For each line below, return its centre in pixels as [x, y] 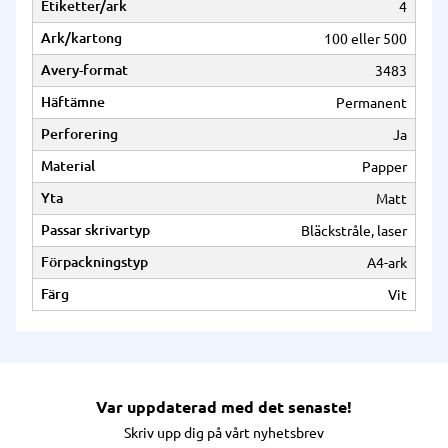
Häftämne [73, 102]
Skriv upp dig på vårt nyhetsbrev [224, 433]
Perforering [79, 134]
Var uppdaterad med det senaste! [224, 407]
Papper [384, 166]
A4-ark [387, 262]
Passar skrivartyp [95, 230]
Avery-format [84, 70]
